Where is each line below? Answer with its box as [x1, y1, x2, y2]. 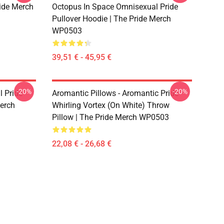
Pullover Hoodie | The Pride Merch [52, 14, 171, 23]
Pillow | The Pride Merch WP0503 [52, 112, 169, 122]
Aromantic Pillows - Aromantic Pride [52, 88, 178, 98]
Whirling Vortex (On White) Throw [52, 100, 169, 110]
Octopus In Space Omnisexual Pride [52, 2, 178, 11]
